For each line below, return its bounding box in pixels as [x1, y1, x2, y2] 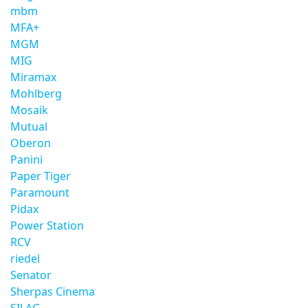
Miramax [10, 69, 56, 85]
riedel [10, 251, 40, 266]
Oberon [10, 135, 51, 151]
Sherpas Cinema [10, 284, 95, 299]
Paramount [10, 185, 69, 200]
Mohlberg [10, 86, 62, 101]
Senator [10, 267, 52, 283]
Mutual [10, 119, 47, 134]
